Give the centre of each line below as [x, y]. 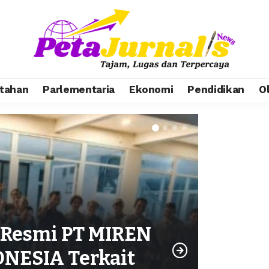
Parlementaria [79, 90]
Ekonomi [151, 90]
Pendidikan [216, 90]
